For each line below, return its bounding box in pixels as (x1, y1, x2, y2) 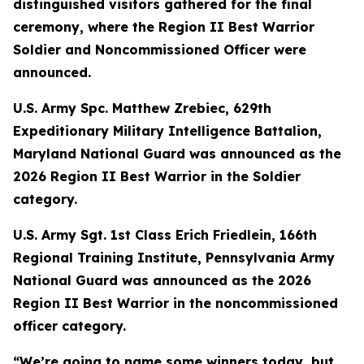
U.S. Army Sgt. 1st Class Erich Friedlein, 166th (13, 227, 317, 243)
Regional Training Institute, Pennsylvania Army (13, 249, 335, 266)
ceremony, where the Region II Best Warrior (13, 19, 314, 35)
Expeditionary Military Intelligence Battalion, (13, 123, 322, 139)
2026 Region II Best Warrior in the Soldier (13, 168, 301, 184)
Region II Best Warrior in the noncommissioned (13, 295, 338, 311)
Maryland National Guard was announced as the (13, 145, 341, 162)
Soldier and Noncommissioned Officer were (13, 41, 306, 58)
